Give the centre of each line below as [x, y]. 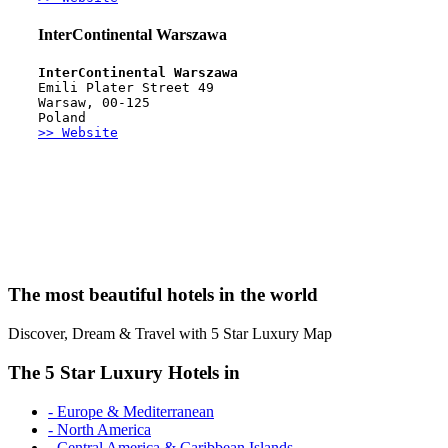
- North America [99, 429]
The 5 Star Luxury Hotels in [124, 372]
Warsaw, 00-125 [98, 103]
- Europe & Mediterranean [131, 411]
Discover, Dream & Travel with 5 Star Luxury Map [170, 334]
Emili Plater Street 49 [126, 88]
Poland [62, 118]
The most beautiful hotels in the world [163, 295]
